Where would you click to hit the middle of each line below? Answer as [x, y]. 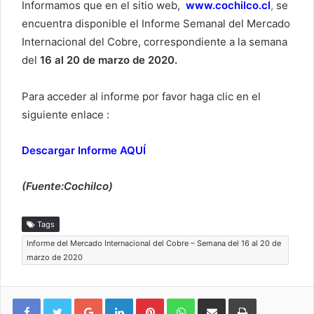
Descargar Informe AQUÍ [84, 151]
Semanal [204, 24]
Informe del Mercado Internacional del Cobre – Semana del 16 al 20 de [154, 244]
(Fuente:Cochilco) [67, 186]
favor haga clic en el [210, 97]
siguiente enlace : [66, 115]
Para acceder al [61, 97]
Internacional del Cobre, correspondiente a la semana [155, 42]
